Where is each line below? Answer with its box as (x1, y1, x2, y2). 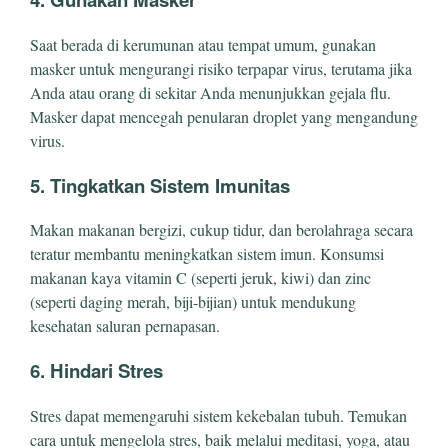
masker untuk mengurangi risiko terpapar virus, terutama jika (30, 58, 412, 79)
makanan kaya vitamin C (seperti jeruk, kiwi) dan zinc (30, 267, 371, 289)
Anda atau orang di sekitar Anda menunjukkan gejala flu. (30, 82, 391, 103)
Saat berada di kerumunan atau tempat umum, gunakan (30, 34, 376, 55)
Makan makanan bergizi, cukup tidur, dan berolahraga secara (30, 219, 413, 241)
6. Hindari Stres (30, 357, 163, 385)
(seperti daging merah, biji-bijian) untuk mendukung (30, 291, 356, 313)
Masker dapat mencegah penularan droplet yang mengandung (30, 106, 418, 127)
